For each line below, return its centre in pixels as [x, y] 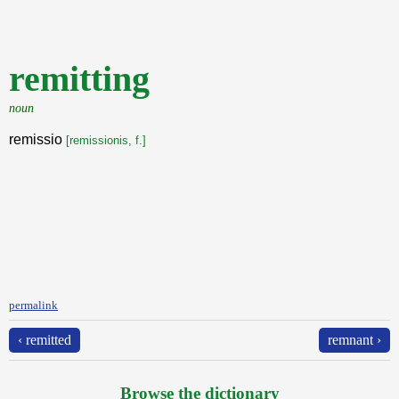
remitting [79, 79]
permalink [33, 305]
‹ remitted [45, 340]
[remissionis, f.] [106, 140]
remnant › [354, 340]
